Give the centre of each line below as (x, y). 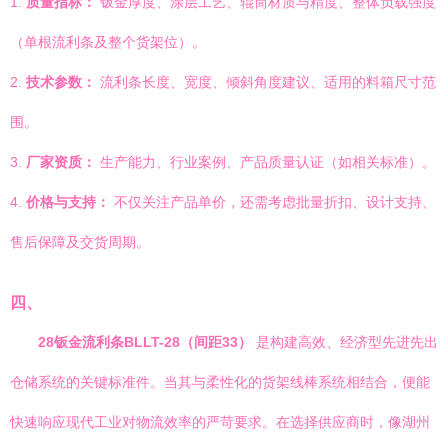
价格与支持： (68, 202)
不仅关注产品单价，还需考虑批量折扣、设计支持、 (273, 202)
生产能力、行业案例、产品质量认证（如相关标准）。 (266, 162)
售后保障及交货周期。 (80, 242)
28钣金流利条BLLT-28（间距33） (145, 342)
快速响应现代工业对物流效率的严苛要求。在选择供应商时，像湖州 (220, 422)
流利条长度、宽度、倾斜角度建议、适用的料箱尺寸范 (266, 82)
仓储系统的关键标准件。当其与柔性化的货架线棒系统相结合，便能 (220, 382)
